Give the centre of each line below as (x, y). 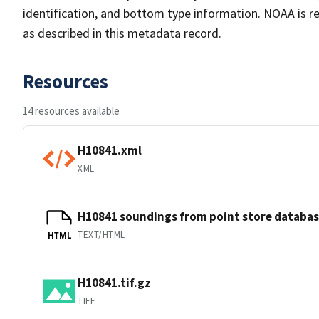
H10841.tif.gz (114, 282)
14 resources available (71, 111)
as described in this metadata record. (122, 33)
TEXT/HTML (101, 234)
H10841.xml (110, 150)
